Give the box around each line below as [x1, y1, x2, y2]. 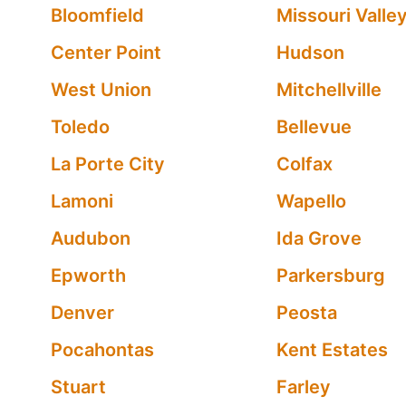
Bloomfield [51, 5, 144, 26]
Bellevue [275, 116, 352, 138]
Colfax [275, 153, 333, 175]
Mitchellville [275, 79, 382, 101]
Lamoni [51, 190, 113, 212]
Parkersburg [275, 265, 385, 286]
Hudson [275, 42, 344, 63]
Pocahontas [51, 339, 154, 361]
